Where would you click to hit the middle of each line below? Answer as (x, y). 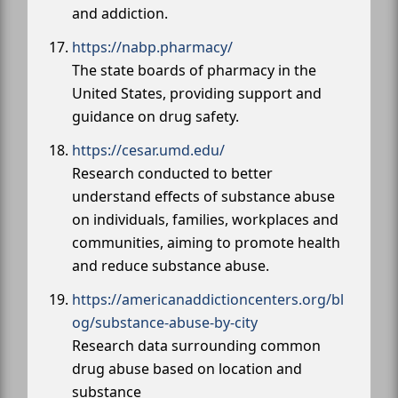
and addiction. (120, 13)
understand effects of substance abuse (203, 196)
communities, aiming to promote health (206, 243)
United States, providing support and (197, 93)
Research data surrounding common (196, 346)
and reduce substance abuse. (171, 266)
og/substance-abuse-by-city (165, 322)
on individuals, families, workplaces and (205, 219)
